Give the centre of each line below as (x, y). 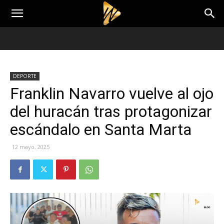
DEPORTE (25, 76)
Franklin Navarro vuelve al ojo (112, 93)
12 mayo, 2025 (31, 147)
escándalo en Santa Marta (101, 129)
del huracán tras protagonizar (111, 111)
